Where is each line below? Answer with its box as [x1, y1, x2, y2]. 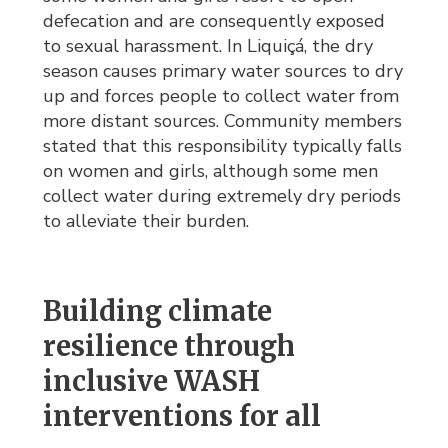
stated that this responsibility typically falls [43, 134, 403, 159]
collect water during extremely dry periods [43, 184, 402, 209]
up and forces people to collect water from [43, 84, 400, 109]
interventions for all [43, 399, 322, 434]
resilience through [43, 329, 296, 364]
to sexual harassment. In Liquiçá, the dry [43, 34, 374, 59]
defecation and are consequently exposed [43, 9, 386, 34]
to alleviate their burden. [43, 209, 250, 234]
